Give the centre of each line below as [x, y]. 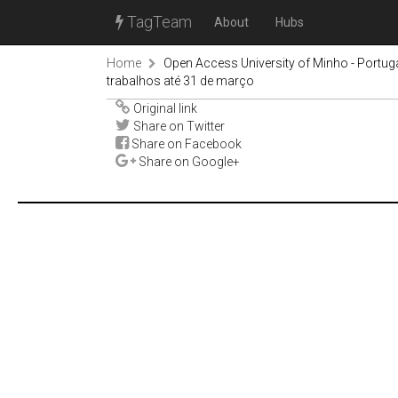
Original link [164, 108]
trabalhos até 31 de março [180, 81]
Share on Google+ [188, 162]
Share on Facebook [185, 144]
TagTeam [158, 22]
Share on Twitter [178, 126]
